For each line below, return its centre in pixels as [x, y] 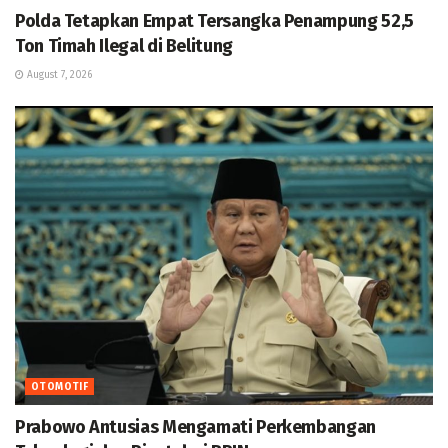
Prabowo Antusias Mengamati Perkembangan [195, 426]
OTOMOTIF [60, 386]
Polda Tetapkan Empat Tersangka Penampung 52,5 [214, 20]
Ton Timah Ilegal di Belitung [124, 45]
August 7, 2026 [58, 74]
